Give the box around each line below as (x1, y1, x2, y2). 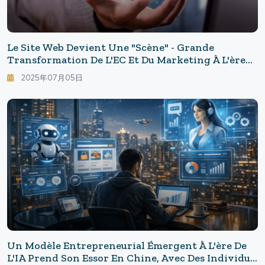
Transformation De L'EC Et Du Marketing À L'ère (7, 53, 245, 67)
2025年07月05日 (21, 73, 83, 83)
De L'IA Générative (7, 66, 99, 79)
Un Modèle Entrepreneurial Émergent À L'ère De (7, 238, 247, 252)
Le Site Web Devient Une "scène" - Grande (7, 41, 214, 54)
